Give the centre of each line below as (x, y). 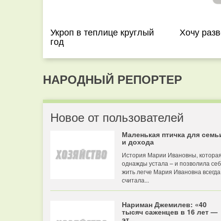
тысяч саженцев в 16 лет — (170, 212)
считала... (135, 180)
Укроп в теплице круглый (102, 32)
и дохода (138, 142)
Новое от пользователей (117, 117)
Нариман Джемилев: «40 (164, 204)
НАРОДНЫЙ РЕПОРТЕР (112, 79)
